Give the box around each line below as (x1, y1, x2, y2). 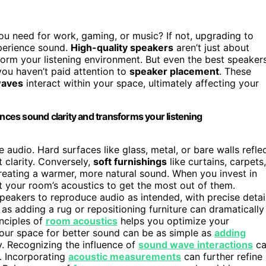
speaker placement (129, 65, 219, 77)
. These (219, 65, 251, 77)
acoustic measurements (68, 250, 181, 262)
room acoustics (46, 214, 118, 227)
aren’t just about (173, 41, 249, 53)
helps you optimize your (118, 214, 229, 227)
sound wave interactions (138, 238, 253, 251)
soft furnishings (93, 155, 167, 167)
